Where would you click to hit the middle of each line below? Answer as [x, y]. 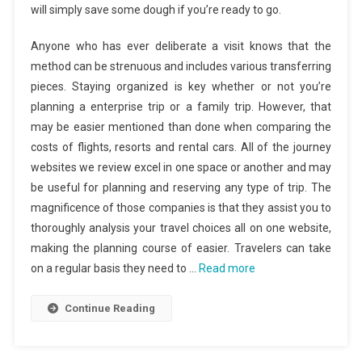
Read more [227, 268]
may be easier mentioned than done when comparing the [181, 127]
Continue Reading [109, 308]
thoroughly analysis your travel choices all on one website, [181, 228]
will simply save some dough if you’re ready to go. [156, 10]
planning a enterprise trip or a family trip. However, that [181, 107]
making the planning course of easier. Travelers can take [181, 248]
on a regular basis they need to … [114, 268]
